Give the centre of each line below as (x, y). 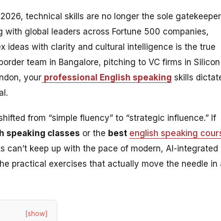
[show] (37, 213)
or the (94, 133)
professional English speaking (108, 77)
